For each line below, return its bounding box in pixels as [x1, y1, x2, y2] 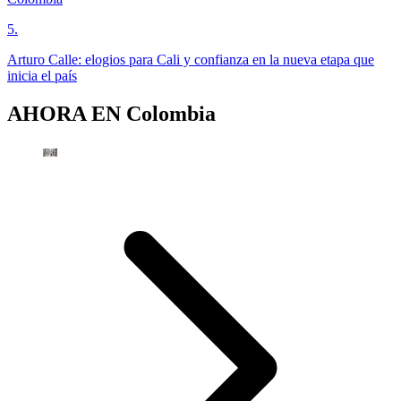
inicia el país [7, 67, 77, 83]
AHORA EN [7, 101, 126, 125]
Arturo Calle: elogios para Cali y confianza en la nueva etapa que [7, 51, 374, 67]
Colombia [126, 101, 216, 125]
